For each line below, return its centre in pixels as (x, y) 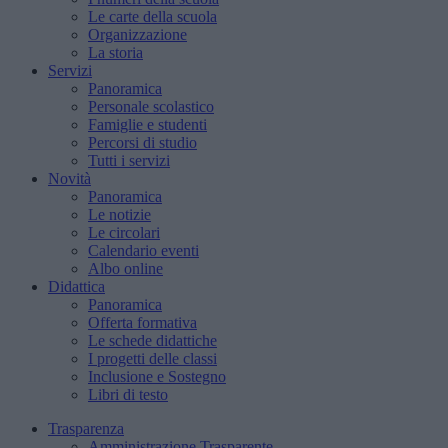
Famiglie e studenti (147, 124)
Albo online (125, 268)
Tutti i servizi (129, 160)
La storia (115, 52)
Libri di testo (128, 394)
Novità (69, 178)
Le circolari (124, 232)
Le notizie (119, 214)
